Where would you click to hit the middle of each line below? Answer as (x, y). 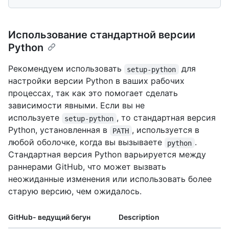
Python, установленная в (59, 130)
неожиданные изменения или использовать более (110, 179)
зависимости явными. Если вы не (76, 106)
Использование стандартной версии (102, 35)
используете (35, 118)
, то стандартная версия (167, 118)
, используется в (167, 130)
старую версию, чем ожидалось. (75, 191)
